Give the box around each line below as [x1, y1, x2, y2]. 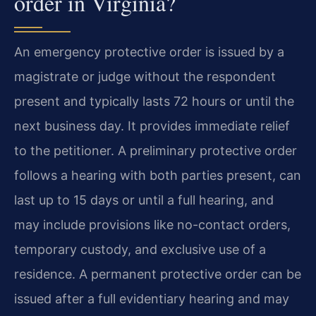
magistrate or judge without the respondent [14, 68, 276, 84]
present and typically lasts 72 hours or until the [14, 93, 294, 109]
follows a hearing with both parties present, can [14, 167, 301, 183]
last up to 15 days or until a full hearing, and [14, 192, 274, 207]
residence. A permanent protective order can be [14, 266, 301, 281]
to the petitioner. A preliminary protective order [14, 142, 297, 158]
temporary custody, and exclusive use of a [14, 241, 266, 257]
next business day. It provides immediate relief [14, 118, 290, 133]
